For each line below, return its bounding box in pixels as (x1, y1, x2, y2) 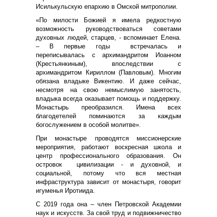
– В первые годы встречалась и (36, 42, 181, 50)
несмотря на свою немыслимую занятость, (36, 86, 181, 93)
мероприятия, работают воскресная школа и (36, 143, 181, 151)
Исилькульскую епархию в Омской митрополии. (36, 2, 178, 10)
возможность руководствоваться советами (36, 25, 181, 32)
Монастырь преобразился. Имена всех (36, 103, 181, 111)
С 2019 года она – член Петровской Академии (36, 200, 181, 208)
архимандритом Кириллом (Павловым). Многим (36, 68, 181, 76)
